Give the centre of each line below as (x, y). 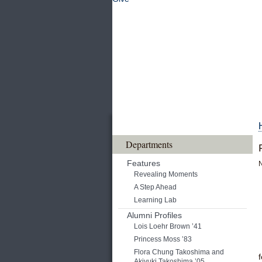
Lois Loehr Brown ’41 (168, 226)
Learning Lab (155, 200)
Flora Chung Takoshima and (179, 252)
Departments (149, 144)
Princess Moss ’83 (163, 239)
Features (144, 163)
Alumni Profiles (154, 215)
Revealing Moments (166, 174)
